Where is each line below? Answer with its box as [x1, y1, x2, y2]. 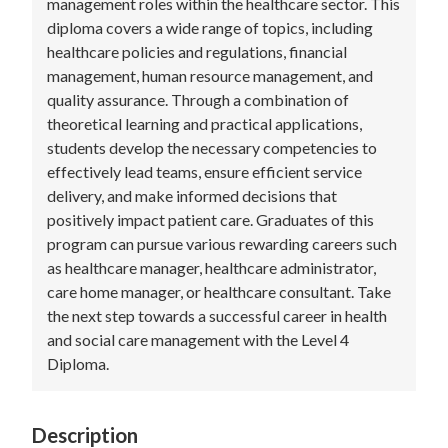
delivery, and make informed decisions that [47, 186, 337, 206]
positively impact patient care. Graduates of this [47, 210, 374, 230]
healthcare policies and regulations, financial [47, 42, 347, 62]
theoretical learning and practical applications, [47, 114, 362, 134]
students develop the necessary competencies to [47, 138, 377, 158]
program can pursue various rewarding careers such [47, 234, 397, 254]
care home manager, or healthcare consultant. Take [47, 282, 391, 302]
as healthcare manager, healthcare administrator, [47, 258, 376, 278]
